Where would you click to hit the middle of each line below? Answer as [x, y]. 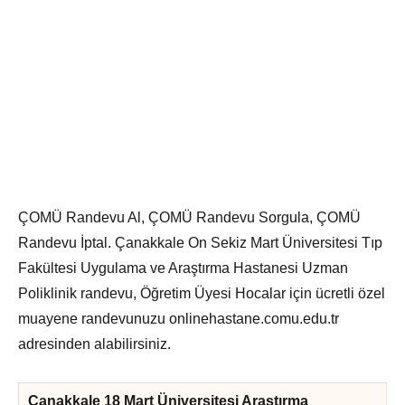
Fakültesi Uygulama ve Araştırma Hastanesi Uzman [183, 268]
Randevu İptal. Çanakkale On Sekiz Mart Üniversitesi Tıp [200, 242]
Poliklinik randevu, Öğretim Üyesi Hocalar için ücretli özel [202, 293]
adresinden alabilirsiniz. [94, 344]
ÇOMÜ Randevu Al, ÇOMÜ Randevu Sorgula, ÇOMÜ [189, 217]
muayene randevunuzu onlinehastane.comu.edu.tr [179, 318]
